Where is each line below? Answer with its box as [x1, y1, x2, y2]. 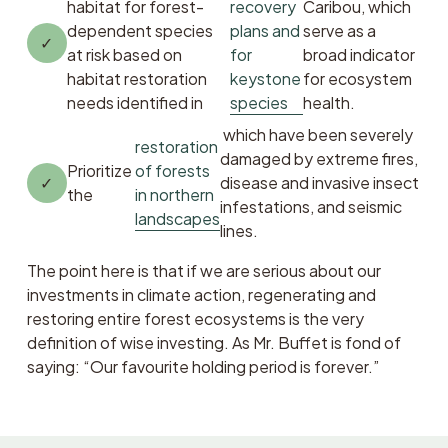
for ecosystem [303, 67, 413, 89]
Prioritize [66, 159, 132, 181]
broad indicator [303, 43, 416, 65]
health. [303, 91, 356, 113]
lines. [219, 219, 258, 241]
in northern [134, 183, 214, 205]
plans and [229, 19, 300, 41]
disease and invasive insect [219, 171, 419, 193]
